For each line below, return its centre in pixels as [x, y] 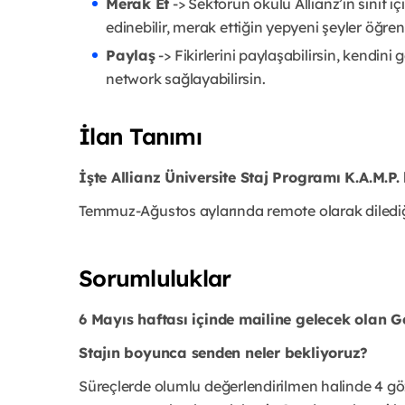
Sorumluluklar [155, 278]
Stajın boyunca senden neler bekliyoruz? [224, 352]
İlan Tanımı [140, 136]
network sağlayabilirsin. [186, 78]
